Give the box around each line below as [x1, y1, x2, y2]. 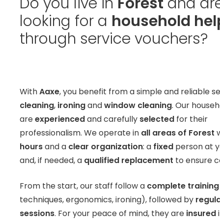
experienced [35, 113, 85, 125]
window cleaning [104, 100, 172, 111]
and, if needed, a [20, 155, 84, 166]
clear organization [68, 141, 143, 153]
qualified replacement [84, 155, 173, 166]
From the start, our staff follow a [20, 180, 147, 192]
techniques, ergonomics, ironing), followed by [20, 194, 195, 206]
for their [174, 113, 208, 125]
